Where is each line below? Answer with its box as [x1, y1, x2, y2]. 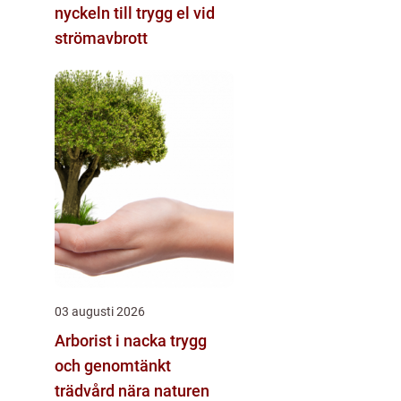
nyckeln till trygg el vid [55, 3, 215, 22]
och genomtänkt [55, 355, 171, 375]
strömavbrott [55, 28, 148, 47]
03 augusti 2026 [55, 303, 145, 319]
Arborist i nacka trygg [55, 330, 170, 350]
